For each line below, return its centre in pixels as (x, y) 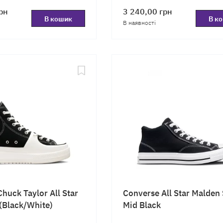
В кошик (58, 18)
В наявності (139, 22)
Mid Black (142, 204)
